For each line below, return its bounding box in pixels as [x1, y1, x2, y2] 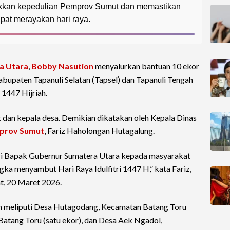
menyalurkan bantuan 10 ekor [93, 61, 199, 71]
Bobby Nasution [31, 61, 93, 71]
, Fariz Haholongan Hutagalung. [44, 126, 155, 136]
